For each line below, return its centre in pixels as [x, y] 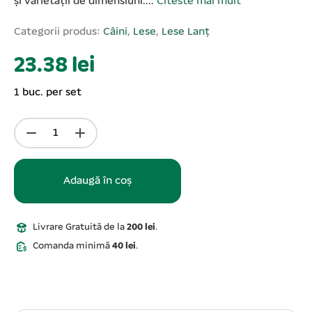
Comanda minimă [72, 247]
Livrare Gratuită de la [79, 228]
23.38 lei [54, 67]
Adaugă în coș [97, 181]
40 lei [124, 247]
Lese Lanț [186, 32]
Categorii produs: [58, 32]
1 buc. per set [48, 93]
